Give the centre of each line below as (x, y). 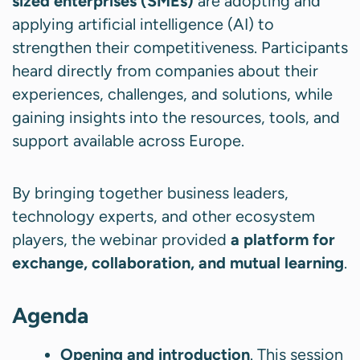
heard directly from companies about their (165, 71)
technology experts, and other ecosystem (164, 217)
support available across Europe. (128, 141)
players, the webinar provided (121, 240)
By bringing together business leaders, (150, 193)
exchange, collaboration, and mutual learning (178, 263)
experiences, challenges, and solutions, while (172, 94)
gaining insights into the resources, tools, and (176, 118)
